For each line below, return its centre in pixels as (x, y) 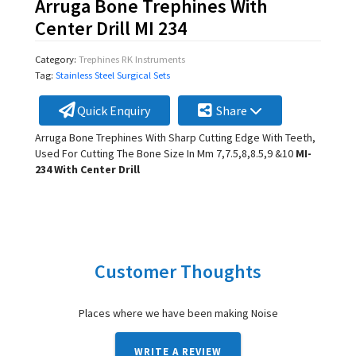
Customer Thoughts (178, 271)
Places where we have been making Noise (178, 313)
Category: (56, 59)
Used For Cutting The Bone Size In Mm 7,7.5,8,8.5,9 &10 (164, 153)
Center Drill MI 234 (110, 29)
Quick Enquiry (112, 110)
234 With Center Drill (87, 169)
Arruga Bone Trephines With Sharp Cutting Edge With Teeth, (175, 137)
